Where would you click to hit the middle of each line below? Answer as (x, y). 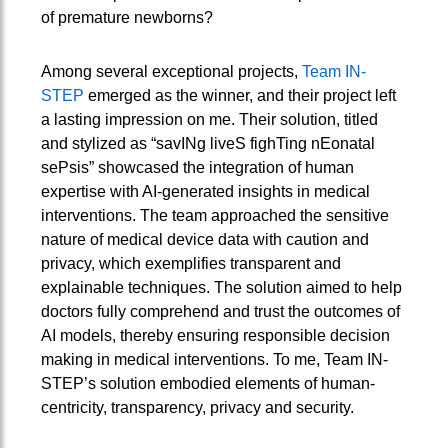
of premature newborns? (126, 18)
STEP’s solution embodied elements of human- (207, 384)
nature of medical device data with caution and (204, 240)
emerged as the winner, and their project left (239, 96)
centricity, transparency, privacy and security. (197, 408)
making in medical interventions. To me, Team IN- (214, 360)
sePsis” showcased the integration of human (197, 168)
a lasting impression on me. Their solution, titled (209, 120)
